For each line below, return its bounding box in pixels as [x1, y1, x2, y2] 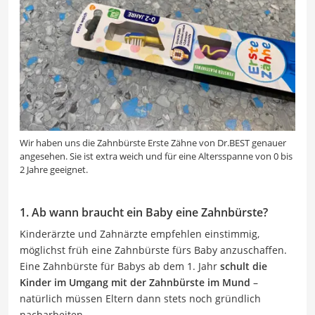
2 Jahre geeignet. [20, 162, 88, 176]
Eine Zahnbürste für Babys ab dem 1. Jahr [20, 259, 220, 273]
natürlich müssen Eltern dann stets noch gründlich [20, 291, 261, 305]
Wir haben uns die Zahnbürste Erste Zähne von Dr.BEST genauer [20, 136, 286, 149]
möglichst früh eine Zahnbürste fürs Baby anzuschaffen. [20, 243, 287, 257]
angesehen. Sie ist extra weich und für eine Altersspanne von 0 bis [20, 149, 292, 162]
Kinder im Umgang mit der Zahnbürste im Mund [20, 275, 250, 289]
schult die [220, 259, 267, 273]
